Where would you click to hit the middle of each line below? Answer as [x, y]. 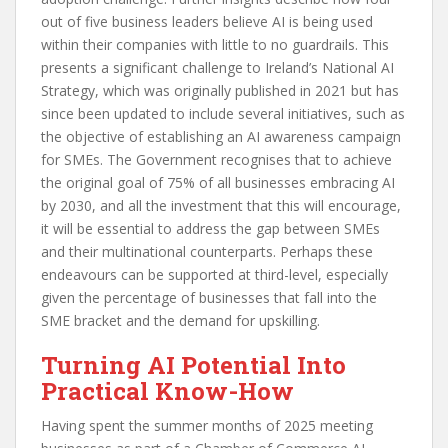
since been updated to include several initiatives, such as [223, 114]
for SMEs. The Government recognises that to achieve [216, 160]
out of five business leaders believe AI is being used [207, 22]
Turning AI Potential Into [193, 365]
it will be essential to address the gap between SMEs [210, 229]
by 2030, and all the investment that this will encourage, [221, 206]
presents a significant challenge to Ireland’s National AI [217, 68]
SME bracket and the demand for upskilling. [180, 321]
